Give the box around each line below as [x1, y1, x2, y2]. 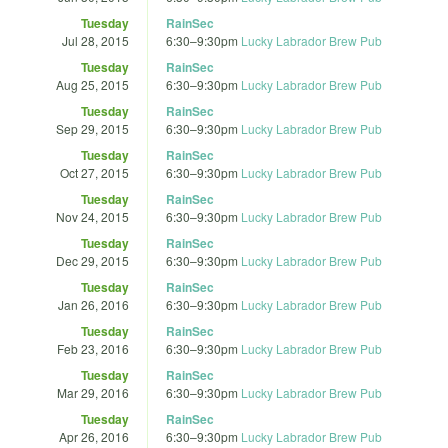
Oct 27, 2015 [60, 163, 129, 181]
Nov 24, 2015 [56, 207, 129, 225]
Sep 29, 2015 [56, 119, 129, 137]
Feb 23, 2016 [57, 339, 129, 357]
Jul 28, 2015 [62, 31, 129, 49]
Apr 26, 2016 [59, 427, 129, 445]
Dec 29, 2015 [56, 251, 129, 269]
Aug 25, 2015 [56, 75, 129, 93]
